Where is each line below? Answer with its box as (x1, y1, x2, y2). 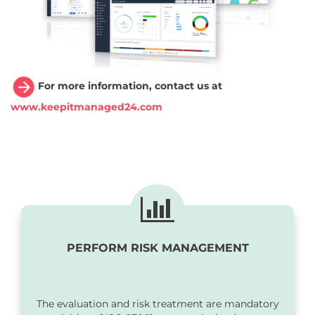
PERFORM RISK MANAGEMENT (66, 240, 249, 255)
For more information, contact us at (38, 79, 222, 93)
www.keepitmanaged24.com (11, 100, 162, 113)
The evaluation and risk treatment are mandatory (36, 297, 279, 310)
